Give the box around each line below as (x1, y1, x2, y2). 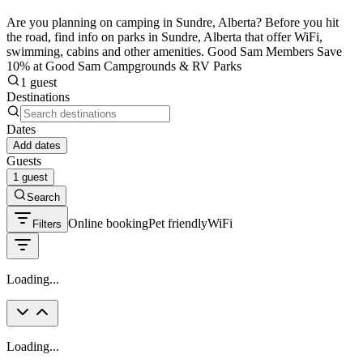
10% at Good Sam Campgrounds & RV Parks (6, 58, 241, 73)
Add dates (13, 139, 61, 152)
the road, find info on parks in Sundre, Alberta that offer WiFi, (6, 29, 322, 44)
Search (27, 190, 60, 203)
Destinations (6, 89, 70, 104)
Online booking (68, 216, 148, 230)
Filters (32, 217, 62, 230)
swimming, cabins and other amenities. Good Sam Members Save (6, 44, 342, 58)
